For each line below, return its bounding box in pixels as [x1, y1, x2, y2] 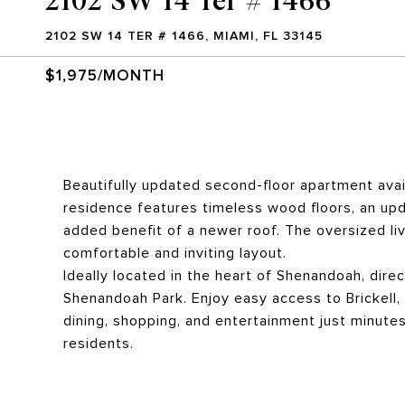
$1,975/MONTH [45, 67, 165, 85]
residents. [63, 335, 134, 352]
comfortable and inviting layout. [63, 245, 287, 261]
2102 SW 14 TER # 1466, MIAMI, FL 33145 [45, 28, 323, 43]
